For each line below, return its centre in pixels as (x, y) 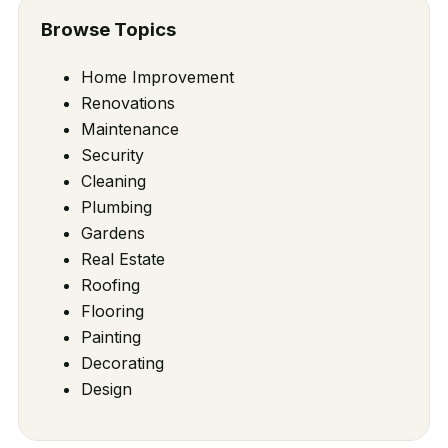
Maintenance (129, 128)
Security (112, 154)
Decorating (122, 362)
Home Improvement (157, 76)
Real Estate (122, 258)
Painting (110, 336)
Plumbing (116, 206)
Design (106, 388)
